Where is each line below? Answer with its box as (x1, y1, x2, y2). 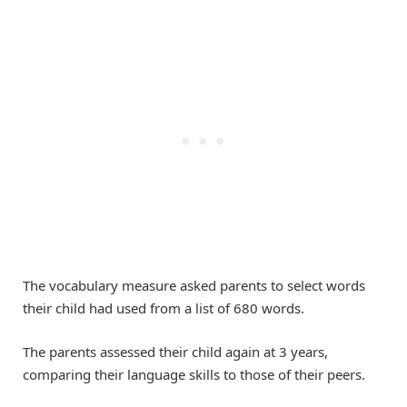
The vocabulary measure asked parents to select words (23, 275, 365, 294)
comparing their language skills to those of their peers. (23, 365, 365, 383)
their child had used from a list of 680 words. (23, 298, 304, 317)
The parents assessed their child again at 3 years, (23, 342, 328, 361)
